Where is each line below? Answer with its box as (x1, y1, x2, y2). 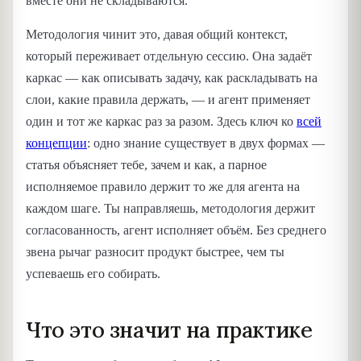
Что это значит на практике (26, 315, 313, 343)
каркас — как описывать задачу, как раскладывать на (26, 70, 317, 85)
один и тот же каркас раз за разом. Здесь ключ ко (26, 114, 297, 128)
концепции (26, 135, 87, 150)
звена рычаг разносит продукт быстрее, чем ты (26, 244, 284, 259)
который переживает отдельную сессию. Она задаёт (26, 48, 312, 63)
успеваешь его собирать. (26, 266, 160, 280)
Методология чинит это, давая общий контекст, (26, 27, 288, 41)
